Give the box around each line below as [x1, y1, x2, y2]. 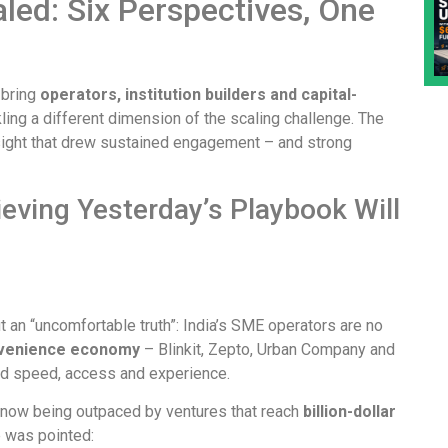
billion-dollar [303, 402, 396, 422]
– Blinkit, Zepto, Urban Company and [140, 339, 395, 359]
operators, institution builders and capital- [40, 85, 357, 105]
